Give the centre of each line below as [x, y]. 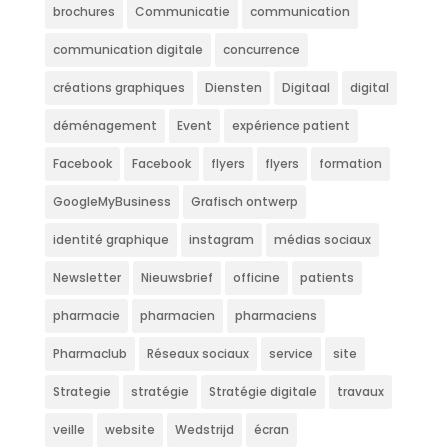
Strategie [81, 391]
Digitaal [305, 87]
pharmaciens [275, 315]
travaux [360, 391]
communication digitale [127, 49]
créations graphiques [118, 87]
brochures [83, 11]
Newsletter [86, 277]
